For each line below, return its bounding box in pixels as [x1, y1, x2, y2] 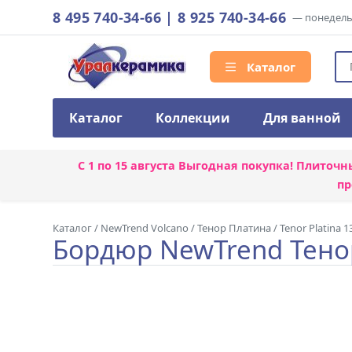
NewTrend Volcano [101, 221, 189, 235]
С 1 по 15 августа [77, 158, 178, 173]
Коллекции [156, 109, 230, 126]
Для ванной [263, 109, 341, 126]
